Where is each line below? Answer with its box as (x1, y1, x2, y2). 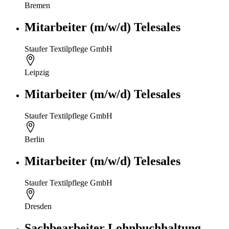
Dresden (25, 201, 52, 211)
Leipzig (25, 68, 49, 77)
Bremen (25, 1, 50, 10)
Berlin (25, 135, 44, 144)
